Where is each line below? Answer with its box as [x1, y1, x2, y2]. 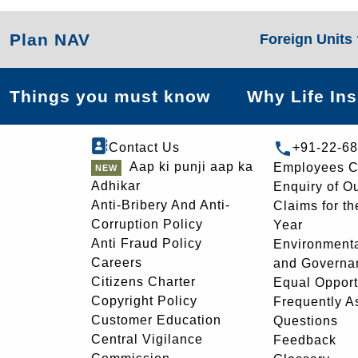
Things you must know [10, 87, 210, 105]
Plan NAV [10, 30, 90, 49]
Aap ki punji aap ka [129, 160, 253, 173]
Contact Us [109, 141, 180, 154]
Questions [273, 313, 338, 328]
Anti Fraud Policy [91, 237, 202, 250]
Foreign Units [259, 31, 356, 47]
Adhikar [91, 179, 141, 193]
